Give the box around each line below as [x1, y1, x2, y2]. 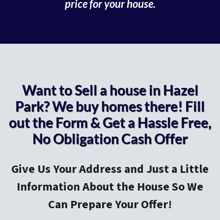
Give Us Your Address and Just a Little [11, 160, 209, 178]
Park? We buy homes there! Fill [15, 98, 205, 114]
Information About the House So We [17, 178, 203, 195]
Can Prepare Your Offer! [48, 195, 172, 213]
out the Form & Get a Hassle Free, [9, 114, 211, 131]
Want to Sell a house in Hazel [22, 82, 198, 98]
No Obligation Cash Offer [32, 130, 188, 147]
